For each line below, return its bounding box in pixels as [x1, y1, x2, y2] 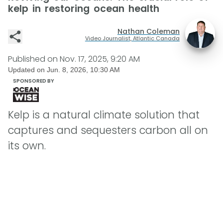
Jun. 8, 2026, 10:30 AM [47, 66, 120, 74]
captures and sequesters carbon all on [8, 123, 208, 138]
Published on [8, 53, 60, 65]
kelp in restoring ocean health [8, 2, 159, 15]
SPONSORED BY [13, 77, 54, 85]
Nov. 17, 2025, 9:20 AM [60, 53, 140, 65]
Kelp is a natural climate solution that [8, 108, 200, 122]
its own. [8, 138, 46, 153]
